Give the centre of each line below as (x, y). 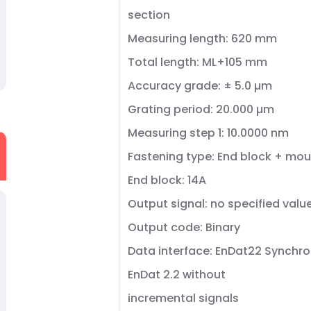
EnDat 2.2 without (177, 275)
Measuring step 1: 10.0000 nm (208, 133)
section (149, 15)
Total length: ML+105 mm (197, 62)
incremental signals (183, 298)
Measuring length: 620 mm (202, 39)
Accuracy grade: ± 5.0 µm (200, 86)
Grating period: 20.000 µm (201, 109)
